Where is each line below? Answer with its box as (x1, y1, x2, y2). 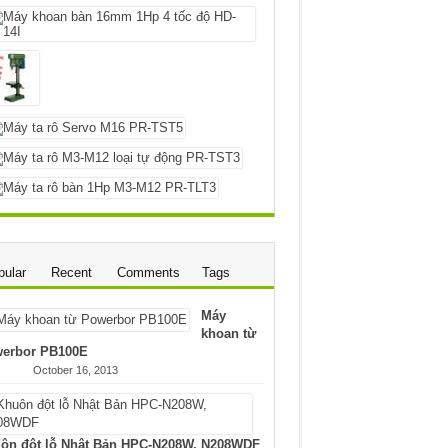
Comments (116, 265, 180, 280)
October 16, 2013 (32, 364, 118, 376)
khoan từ (200, 326, 256, 341)
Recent (50, 265, 92, 280)
